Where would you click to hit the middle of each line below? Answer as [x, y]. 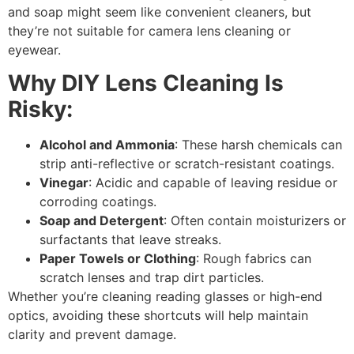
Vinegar [64, 183]
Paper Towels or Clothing [118, 259]
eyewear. [34, 49]
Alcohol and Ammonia [107, 145]
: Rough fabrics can [254, 259]
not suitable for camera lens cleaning [164, 30]
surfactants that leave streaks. [130, 240]
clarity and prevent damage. [92, 335]
